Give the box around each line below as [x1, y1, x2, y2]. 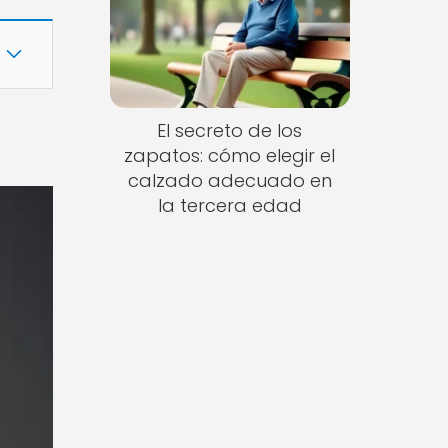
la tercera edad [157, 193, 302, 219]
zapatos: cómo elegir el [124, 143, 336, 169]
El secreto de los [157, 118, 303, 144]
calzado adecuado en [127, 168, 332, 194]
